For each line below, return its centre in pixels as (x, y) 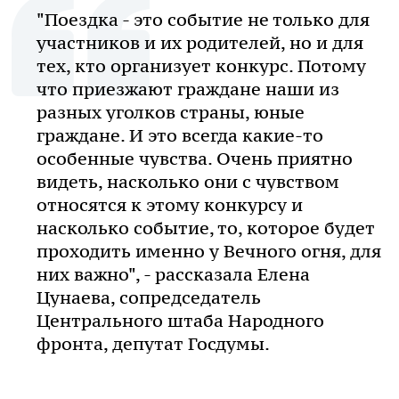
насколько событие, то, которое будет (206, 228)
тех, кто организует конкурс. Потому (201, 66)
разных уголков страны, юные (171, 113)
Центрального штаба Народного (180, 321)
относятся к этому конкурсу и (170, 205)
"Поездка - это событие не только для (203, 20)
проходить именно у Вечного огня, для (209, 252)
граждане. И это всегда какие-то (180, 136)
